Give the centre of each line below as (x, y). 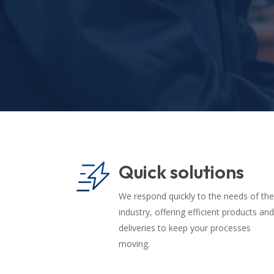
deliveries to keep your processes (185, 228)
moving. (134, 244)
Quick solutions (181, 172)
